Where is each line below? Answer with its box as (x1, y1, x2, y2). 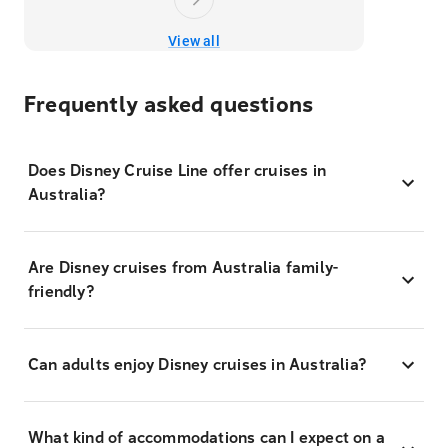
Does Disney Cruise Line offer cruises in (28, 161, 326, 181)
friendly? (28, 282, 94, 302)
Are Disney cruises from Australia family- (28, 258, 339, 278)
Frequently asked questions (24, 92, 314, 119)
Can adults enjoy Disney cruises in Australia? (28, 355, 366, 375)
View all (168, 33, 220, 50)
